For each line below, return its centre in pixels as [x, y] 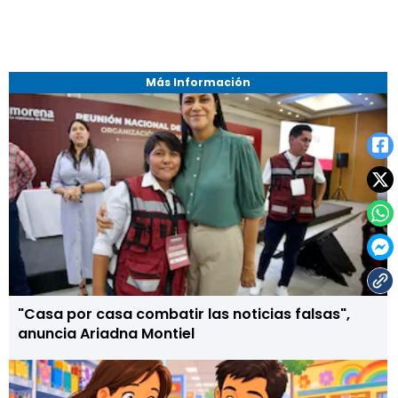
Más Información [198, 82]
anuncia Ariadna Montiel [106, 334]
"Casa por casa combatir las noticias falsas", [184, 314]
